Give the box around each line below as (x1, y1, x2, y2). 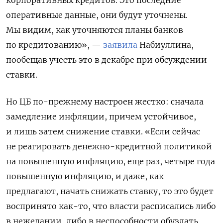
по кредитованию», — (6, 39, 103, 50)
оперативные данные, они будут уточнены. (6, 9, 188, 20)
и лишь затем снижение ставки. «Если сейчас (6, 126, 200, 136)
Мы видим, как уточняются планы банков (6, 24, 183, 35)
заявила (103, 39, 137, 50)
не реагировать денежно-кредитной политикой (6, 141, 212, 151)
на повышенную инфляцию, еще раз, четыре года (6, 156, 215, 166)
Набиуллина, (137, 39, 194, 50)
